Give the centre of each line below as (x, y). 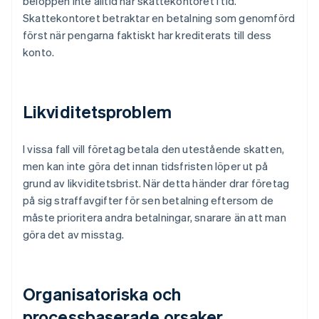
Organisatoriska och (102, 294)
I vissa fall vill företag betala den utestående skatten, (154, 149)
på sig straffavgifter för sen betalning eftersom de (148, 200)
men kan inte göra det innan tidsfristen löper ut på (146, 166)
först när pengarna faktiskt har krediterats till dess (147, 35)
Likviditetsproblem (97, 112)
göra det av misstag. (73, 235)
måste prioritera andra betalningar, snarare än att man (155, 218)
